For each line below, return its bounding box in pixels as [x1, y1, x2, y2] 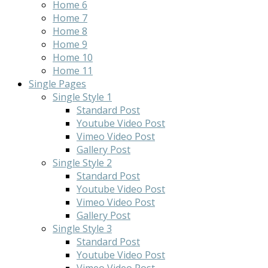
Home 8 [53, 24, 87, 38]
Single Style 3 [53, 221, 112, 235]
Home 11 [53, 63, 93, 77]
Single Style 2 [53, 156, 112, 169]
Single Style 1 [53, 90, 112, 103]
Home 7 [53, 11, 87, 25]
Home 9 [53, 37, 87, 51]
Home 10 [53, 50, 93, 64]
